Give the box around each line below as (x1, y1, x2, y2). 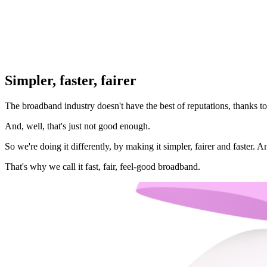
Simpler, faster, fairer (5, 72, 136, 88)
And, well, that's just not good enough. (5, 120, 150, 131)
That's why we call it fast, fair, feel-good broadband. (5, 161, 200, 172)
